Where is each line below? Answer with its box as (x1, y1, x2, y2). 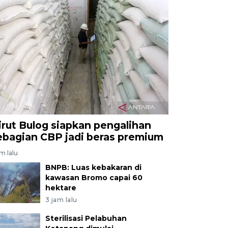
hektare (45, 183, 76, 192)
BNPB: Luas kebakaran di (45, 162, 141, 172)
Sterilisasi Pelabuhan (45, 213, 127, 223)
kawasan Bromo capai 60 (45, 173, 142, 182)
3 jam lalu (45, 195, 77, 204)
